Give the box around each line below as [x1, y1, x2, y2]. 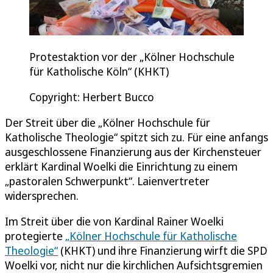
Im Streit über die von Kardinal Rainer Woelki [5, 214, 224, 229]
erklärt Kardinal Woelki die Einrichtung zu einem [5, 159, 238, 174]
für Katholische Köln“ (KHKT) [29, 64, 169, 79]
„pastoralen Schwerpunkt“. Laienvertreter [5, 174, 210, 189]
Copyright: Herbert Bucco [29, 90, 154, 105]
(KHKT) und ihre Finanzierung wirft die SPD [58, 243, 268, 258]
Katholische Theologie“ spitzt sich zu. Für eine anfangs [5, 130, 268, 145]
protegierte [5, 229, 65, 244]
